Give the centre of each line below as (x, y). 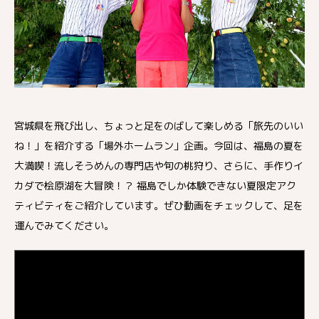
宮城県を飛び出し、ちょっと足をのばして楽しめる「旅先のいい (159, 126)
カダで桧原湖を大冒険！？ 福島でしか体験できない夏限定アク (155, 185)
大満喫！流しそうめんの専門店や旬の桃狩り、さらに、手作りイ (159, 166)
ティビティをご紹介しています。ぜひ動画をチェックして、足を (159, 205)
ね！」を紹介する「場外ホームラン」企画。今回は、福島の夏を (159, 146)
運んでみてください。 (64, 225)
